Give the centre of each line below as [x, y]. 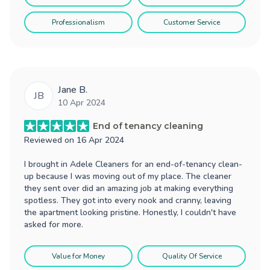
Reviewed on [50, 140]
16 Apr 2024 [100, 140]
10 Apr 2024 [82, 102]
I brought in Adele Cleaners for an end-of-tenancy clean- [133, 164]
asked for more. [54, 224]
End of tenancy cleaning [148, 126]
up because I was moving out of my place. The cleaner [128, 176]
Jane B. [73, 89]
